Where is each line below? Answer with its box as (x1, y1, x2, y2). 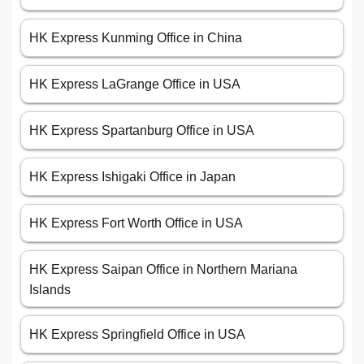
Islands (29, 283, 71, 297)
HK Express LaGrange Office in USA (29, 77, 240, 92)
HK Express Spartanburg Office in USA (29, 123, 254, 138)
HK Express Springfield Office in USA (29, 327, 245, 342)
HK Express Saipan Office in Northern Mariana (29, 262, 297, 277)
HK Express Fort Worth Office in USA (29, 216, 243, 231)
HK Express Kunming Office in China (29, 31, 242, 45)
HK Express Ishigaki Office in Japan (29, 170, 236, 184)
